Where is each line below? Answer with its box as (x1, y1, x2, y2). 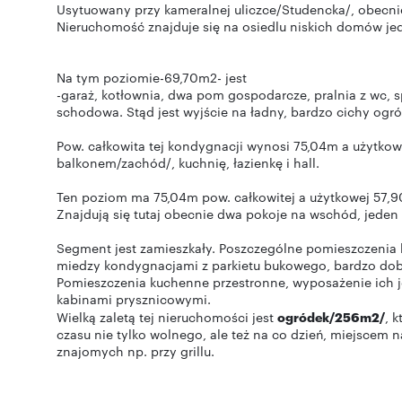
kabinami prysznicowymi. (57, 290, 211, 308)
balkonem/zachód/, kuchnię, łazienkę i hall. (57, 153, 319, 171)
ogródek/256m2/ (277, 308, 385, 325)
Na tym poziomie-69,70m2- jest (57, 68, 247, 86)
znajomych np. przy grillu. (57, 342, 214, 360)
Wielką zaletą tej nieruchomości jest (57, 308, 277, 326)
